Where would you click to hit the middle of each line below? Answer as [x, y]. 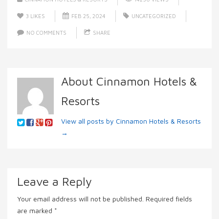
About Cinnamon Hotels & [129, 81]
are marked [36, 211]
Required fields [168, 199]
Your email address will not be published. [80, 199]
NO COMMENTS [46, 33]
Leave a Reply [55, 182]
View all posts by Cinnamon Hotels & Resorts [131, 121]
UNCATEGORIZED [154, 16]
